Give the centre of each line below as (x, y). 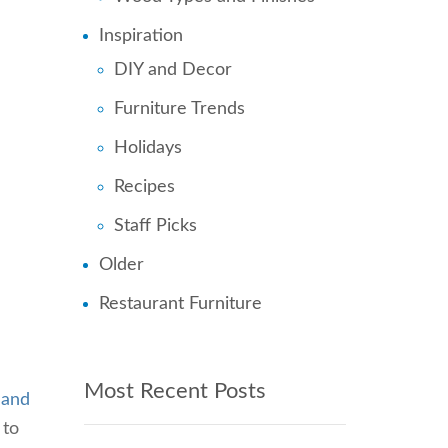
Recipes (144, 187)
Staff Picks (155, 226)
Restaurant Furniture (180, 304)
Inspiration (140, 36)
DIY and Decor (172, 70)
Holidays (147, 148)
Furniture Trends (179, 109)
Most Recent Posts (174, 391)
